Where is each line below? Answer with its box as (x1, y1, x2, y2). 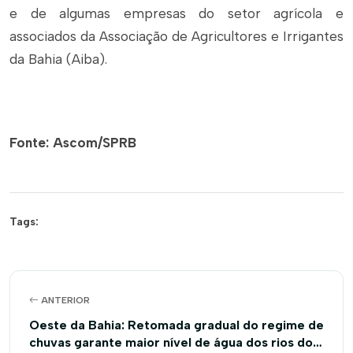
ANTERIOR (39, 295, 90, 306)
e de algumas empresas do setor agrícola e (9, 6, 344, 21)
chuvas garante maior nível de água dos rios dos (29, 335, 319, 350)
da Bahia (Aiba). (9, 51, 107, 67)
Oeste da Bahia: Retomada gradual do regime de (29, 318, 324, 333)
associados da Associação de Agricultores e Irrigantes (9, 28, 344, 44)
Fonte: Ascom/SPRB (9, 135, 136, 150)
